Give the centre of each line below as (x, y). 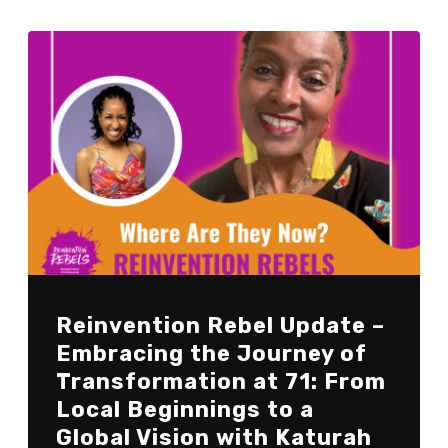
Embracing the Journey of (211, 354)
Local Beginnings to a (184, 410)
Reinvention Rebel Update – (220, 326)
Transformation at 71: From (220, 382)
